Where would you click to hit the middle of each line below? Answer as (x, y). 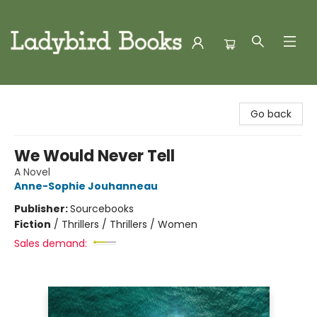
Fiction (33, 224)
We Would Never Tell (94, 156)
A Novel (32, 172)
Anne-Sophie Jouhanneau (86, 186)
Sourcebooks (102, 209)
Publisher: (42, 209)
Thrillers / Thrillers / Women (129, 224)
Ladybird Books (47, 98)
